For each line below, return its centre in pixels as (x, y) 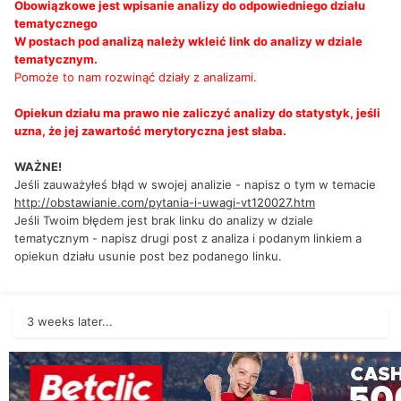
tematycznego (56, 24)
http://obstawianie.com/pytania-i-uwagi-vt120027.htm (165, 203)
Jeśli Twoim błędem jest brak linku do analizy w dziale (164, 221)
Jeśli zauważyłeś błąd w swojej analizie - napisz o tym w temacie (195, 185)
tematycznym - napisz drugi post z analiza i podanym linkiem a (188, 239)
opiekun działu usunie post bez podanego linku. (148, 256)
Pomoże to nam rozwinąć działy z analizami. (136, 77)
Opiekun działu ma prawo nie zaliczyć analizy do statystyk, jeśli (197, 113)
